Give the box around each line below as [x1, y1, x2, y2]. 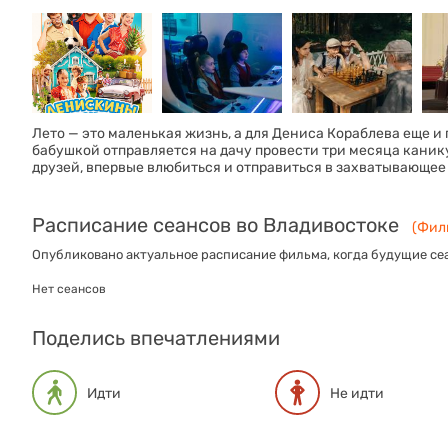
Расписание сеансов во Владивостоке [32, 213, 399, 237]
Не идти [330, 385, 384, 402]
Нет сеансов [32, 282, 106, 296]
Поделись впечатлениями [32, 326, 280, 350]
